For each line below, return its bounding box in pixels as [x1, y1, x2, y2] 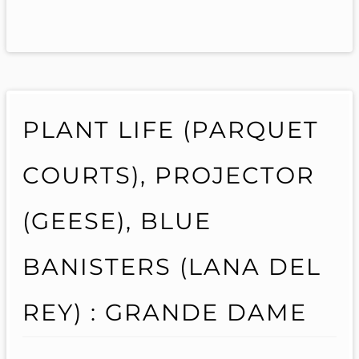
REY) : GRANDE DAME [22, 298, 307, 327]
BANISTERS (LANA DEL [22, 252, 321, 281]
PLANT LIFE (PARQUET [22, 115, 319, 144]
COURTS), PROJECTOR [22, 161, 315, 190]
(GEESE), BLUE [22, 207, 212, 236]
